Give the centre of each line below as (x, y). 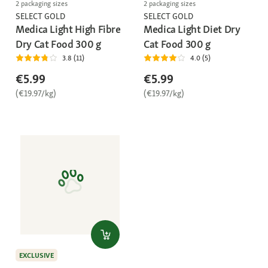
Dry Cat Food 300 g (58, 44)
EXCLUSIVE (36, 256)
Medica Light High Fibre (68, 29)
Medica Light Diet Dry (192, 29)
